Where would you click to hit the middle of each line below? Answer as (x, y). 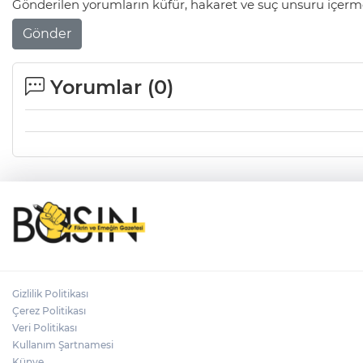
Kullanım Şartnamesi (63, 344)
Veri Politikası (45, 327)
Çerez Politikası (49, 310)
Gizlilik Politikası (50, 293)
